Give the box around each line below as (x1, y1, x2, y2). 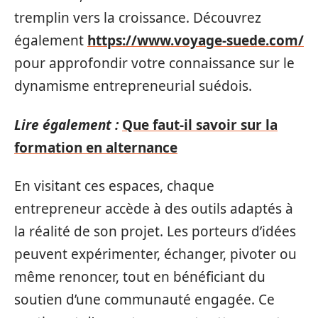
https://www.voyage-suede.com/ (87, 31, 304, 50)
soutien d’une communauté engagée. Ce (14, 290, 275, 309)
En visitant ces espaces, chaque (14, 177, 214, 195)
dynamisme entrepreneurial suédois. (14, 77, 252, 95)
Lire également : (14, 115, 119, 134)
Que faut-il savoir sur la (122, 115, 278, 134)
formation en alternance (14, 138, 177, 157)
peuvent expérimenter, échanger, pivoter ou (14, 245, 297, 263)
